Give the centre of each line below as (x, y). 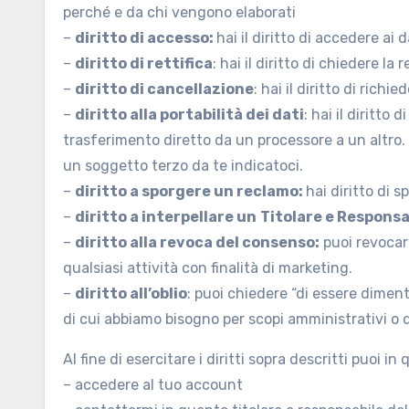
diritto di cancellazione (164, 89)
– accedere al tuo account (153, 385)
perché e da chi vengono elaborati (179, 12)
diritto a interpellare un (166, 217)
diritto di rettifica (144, 63)
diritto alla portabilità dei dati (189, 115)
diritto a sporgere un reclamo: (190, 191)
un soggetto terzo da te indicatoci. (183, 166)
